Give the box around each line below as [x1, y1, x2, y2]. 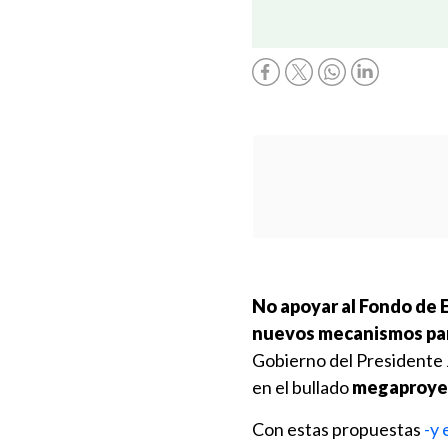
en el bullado [252, 376, 352, 398]
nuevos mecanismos [252, 322, 423, 344]
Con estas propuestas [252, 418, 424, 440]
